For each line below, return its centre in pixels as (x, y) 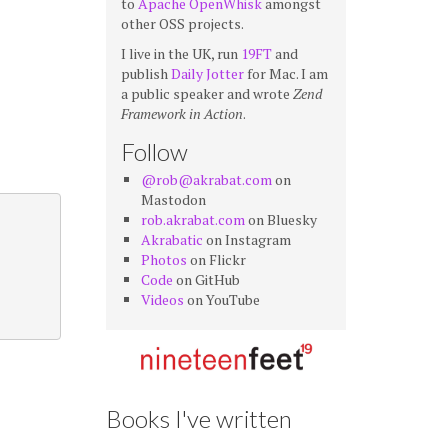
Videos (162, 299)
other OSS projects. (182, 23)
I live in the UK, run (181, 53)
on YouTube (222, 299)
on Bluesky (281, 219)
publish (146, 73)
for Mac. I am (286, 73)
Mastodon (173, 199)
